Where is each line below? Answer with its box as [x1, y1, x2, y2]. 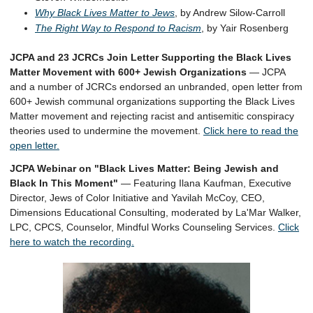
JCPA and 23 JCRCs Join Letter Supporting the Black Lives [10, 52, 291, 63]
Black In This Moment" [10, 177, 121, 189]
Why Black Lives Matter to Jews [35, 7, 175, 18]
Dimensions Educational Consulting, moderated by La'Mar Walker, [10, 207, 301, 218]
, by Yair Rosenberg [201, 22, 289, 34]
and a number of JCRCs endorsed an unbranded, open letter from [10, 81, 303, 92]
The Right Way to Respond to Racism [35, 22, 201, 34]
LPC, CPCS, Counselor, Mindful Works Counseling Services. [10, 221, 278, 233]
